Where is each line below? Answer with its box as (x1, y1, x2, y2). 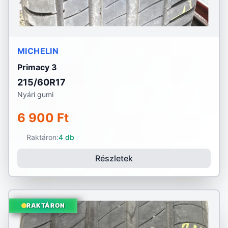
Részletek (95, 153, 133, 163)
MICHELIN (17, 46, 59, 56)
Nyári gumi (17, 90, 53, 99)
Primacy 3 (17, 62, 57, 72)
